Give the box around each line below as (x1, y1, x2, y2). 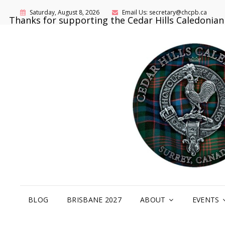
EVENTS (192, 195, 219, 204)
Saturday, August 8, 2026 (28, 8, 99, 17)
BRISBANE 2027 (67, 195, 122, 204)
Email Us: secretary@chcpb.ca (121, 8, 207, 17)
